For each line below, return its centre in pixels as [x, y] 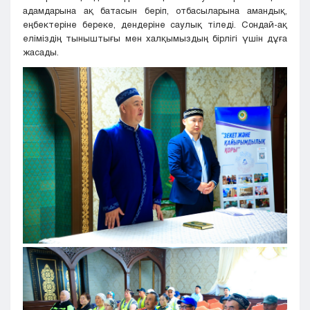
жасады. [41, 52]
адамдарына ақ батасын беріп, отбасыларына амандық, [155, 11]
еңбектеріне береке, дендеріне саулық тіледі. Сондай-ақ [155, 25]
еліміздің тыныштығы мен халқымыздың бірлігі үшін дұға [155, 38]
